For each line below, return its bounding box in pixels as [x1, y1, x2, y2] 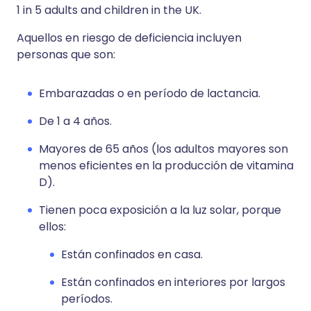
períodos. [61, 291, 112, 307]
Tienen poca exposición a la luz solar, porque [39, 202, 281, 218]
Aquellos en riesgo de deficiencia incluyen [17, 30, 242, 46]
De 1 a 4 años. [39, 113, 112, 129]
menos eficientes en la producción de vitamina [39, 158, 294, 174]
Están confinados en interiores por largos [61, 274, 285, 290]
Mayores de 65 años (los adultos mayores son [39, 141, 288, 157]
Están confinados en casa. [61, 246, 203, 262]
